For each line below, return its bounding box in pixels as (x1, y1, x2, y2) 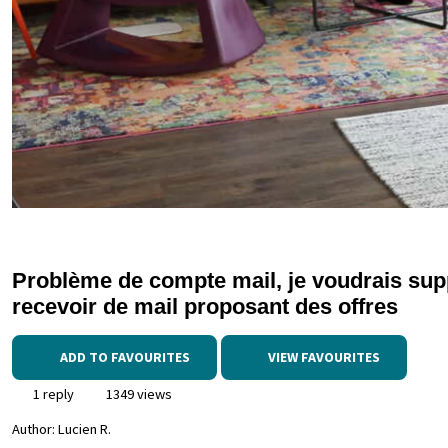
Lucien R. (58, 420, 111, 439)
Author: (12, 420, 58, 439)
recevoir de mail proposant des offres (12, 294, 398, 319)
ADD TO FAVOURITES (59, 348, 190, 366)
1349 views (103, 385, 172, 403)
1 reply (30, 385, 74, 403)
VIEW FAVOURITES (265, 348, 380, 366)
